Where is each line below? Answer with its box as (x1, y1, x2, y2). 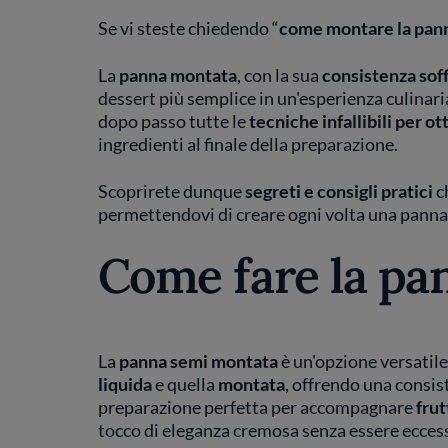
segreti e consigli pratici (244, 180, 436, 202)
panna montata (118, 64, 237, 86)
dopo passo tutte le (97, 110, 249, 132)
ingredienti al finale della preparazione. (97, 133, 398, 155)
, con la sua (236, 64, 322, 86)
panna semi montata (118, 350, 278, 372)
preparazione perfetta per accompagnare (97, 396, 416, 418)
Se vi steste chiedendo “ (97, 17, 279, 39)
